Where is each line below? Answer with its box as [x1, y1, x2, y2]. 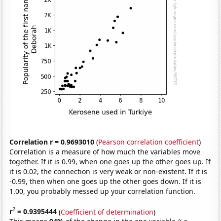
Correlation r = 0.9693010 [9, 137, 95, 147]
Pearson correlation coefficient [98, 137, 199, 147]
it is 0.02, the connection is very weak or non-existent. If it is [9, 166, 208, 176]
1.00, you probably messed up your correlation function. [9, 186, 196, 196]
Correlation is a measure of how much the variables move [9, 147, 201, 156]
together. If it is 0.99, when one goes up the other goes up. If [9, 156, 211, 166]
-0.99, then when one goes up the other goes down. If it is [9, 176, 202, 186]
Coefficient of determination [61, 207, 154, 217]
